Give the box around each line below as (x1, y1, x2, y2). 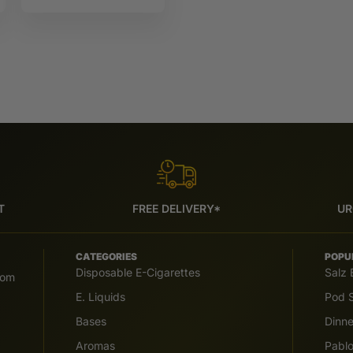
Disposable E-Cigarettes (76, 265, 201, 279)
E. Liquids (76, 289, 126, 303)
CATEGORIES (76, 250, 138, 262)
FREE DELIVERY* (132, 201, 221, 215)
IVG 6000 (32, 2, 83, 16)
